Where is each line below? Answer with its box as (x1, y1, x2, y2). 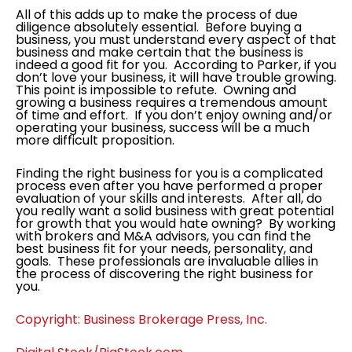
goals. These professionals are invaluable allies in (16, 252, 318, 271)
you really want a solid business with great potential (16, 202, 334, 221)
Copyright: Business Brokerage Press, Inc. (16, 310, 267, 329)
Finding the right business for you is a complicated (16, 164, 323, 183)
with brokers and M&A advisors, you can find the (16, 227, 311, 246)
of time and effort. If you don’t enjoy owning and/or (16, 106, 332, 125)
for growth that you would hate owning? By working (16, 214, 335, 233)
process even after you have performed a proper (16, 177, 323, 196)
